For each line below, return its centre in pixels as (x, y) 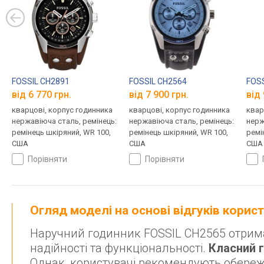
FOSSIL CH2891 (41, 81)
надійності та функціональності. (119, 248)
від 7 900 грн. (159, 95)
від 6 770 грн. (42, 95)
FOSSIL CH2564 (158, 81)
